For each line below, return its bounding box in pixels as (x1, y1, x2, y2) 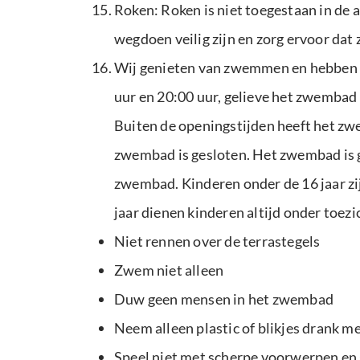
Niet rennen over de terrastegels (114, 232, 321, 250)
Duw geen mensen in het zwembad (114, 290, 333, 308)
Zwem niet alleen (114, 261, 224, 279)
